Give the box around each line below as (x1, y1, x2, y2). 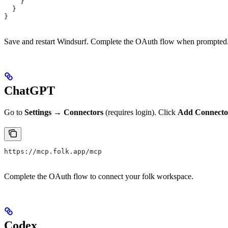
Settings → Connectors (24, 107, 103, 117)
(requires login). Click (103, 107, 178, 117)
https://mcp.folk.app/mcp (4, 147, 102, 155)
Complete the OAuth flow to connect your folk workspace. (4, 172, 193, 181)
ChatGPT (4, 83, 55, 97)
